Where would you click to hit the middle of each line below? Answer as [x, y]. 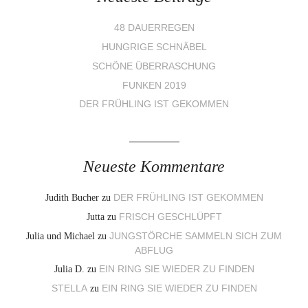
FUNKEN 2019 [154, 85]
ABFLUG [154, 250]
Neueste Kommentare [154, 166]
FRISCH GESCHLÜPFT [170, 217]
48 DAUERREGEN [154, 28]
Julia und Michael [60, 236]
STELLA [69, 289]
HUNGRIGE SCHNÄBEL [154, 47]
